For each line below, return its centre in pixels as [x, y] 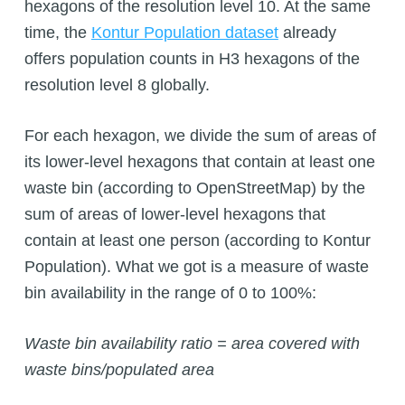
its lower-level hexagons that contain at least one [199, 161]
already [307, 32]
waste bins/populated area [119, 369]
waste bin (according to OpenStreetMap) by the [194, 188]
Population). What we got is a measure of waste [196, 266]
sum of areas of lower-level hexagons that [174, 214]
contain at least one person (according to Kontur [197, 240]
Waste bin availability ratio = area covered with [192, 343]
